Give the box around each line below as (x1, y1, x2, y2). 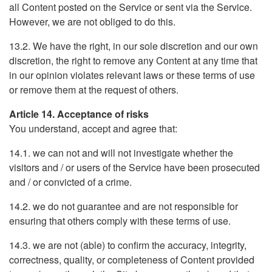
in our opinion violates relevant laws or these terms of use (9, 68, 255, 82)
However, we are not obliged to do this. (9, 15, 175, 29)
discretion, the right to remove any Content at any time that (9, 53, 257, 67)
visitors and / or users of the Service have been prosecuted (9, 160, 260, 174)
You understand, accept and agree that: (9, 121, 177, 135)
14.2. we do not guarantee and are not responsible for (9, 199, 238, 213)
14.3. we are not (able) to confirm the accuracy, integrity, (9, 238, 246, 252)
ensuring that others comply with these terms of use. (9, 214, 231, 228)
